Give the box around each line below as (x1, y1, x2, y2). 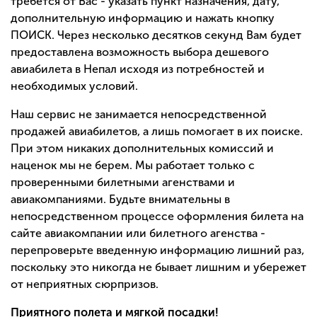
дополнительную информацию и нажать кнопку (11, 11, 275, 25)
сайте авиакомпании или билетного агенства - (11, 226, 265, 240)
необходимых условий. (11, 79, 138, 93)
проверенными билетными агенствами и (11, 175, 235, 189)
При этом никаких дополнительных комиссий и (11, 141, 274, 155)
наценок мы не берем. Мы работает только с (11, 158, 255, 172)
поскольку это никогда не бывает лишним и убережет (11, 260, 306, 274)
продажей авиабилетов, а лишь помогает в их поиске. (11, 124, 303, 138)
